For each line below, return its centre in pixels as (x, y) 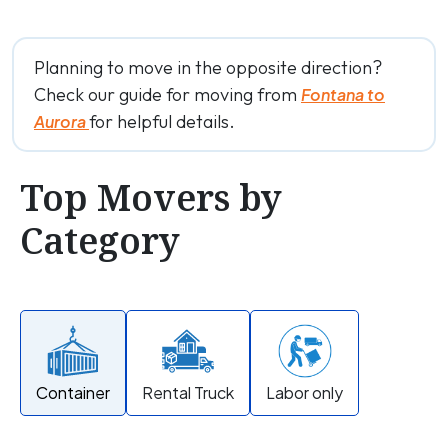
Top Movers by (151, 197)
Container (73, 392)
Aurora (61, 121)
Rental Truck (188, 392)
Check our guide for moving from (167, 94)
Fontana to (343, 94)
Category (100, 240)
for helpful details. (162, 121)
